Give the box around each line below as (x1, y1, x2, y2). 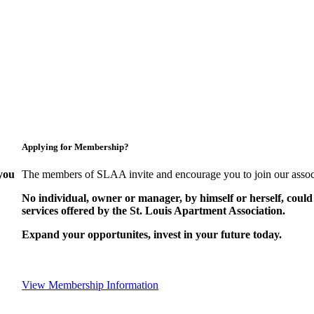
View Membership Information (22, 279, 159, 292)
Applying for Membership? (22, 142, 130, 153)
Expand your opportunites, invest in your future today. (22, 228, 282, 241)
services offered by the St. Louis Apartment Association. (22, 205, 286, 217)
